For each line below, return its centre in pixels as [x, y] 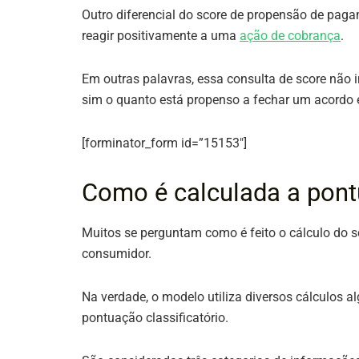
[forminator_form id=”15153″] [164, 143]
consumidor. [118, 253]
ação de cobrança [290, 35]
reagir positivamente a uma [161, 35]
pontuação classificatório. [155, 317]
